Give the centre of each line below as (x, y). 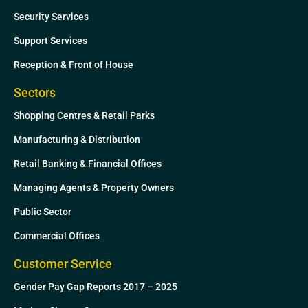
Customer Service (63, 263)
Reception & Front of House (74, 64)
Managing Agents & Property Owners (94, 187)
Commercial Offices (57, 235)
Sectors (35, 92)
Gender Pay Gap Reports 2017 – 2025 (96, 286)
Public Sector (43, 211)
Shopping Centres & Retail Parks (84, 115)
